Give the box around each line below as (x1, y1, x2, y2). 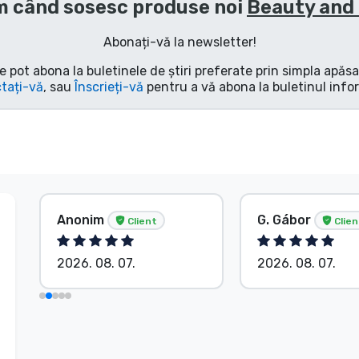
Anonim (57, 212, 107, 228)
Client (125, 215, 157, 227)
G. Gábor (257, 212, 314, 228)
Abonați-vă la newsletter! (103, 34, 256, 50)
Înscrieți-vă (74, 79, 143, 95)
